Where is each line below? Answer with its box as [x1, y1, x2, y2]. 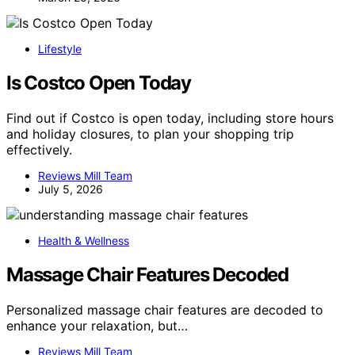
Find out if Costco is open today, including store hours [6, 109, 334, 126]
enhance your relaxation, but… [6, 317, 188, 334]
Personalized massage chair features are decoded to [6, 301, 323, 318]
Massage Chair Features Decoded [6, 262, 288, 286]
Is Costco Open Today [6, 71, 191, 94]
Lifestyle [38, 41, 82, 55]
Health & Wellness [38, 233, 129, 247]
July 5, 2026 [38, 181, 103, 196]
